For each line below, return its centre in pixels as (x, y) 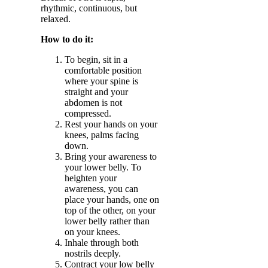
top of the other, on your (110, 210)
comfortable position (103, 70)
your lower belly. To (103, 167)
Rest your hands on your (111, 124)
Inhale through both (102, 243)
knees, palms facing (102, 135)
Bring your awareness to (111, 156)
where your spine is (101, 81)
